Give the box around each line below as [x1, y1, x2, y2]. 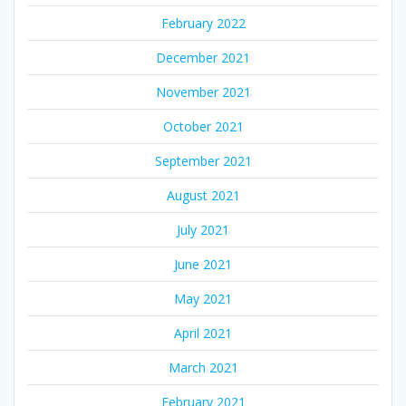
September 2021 [154, 151, 252, 169]
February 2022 [160, 14, 246, 32]
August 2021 [166, 186, 240, 204]
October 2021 [162, 117, 244, 135]
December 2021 [156, 48, 250, 66]
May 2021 [174, 289, 232, 307]
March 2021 [168, 358, 238, 376]
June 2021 [174, 255, 232, 273]
